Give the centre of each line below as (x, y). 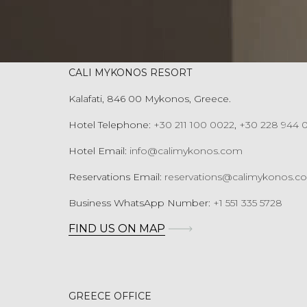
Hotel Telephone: (111, 125)
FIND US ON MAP (117, 229)
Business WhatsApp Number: (141, 203)
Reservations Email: (116, 177)
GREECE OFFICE (110, 296)
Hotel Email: (99, 151)
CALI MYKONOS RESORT (130, 73)
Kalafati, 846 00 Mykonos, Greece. (150, 99)
